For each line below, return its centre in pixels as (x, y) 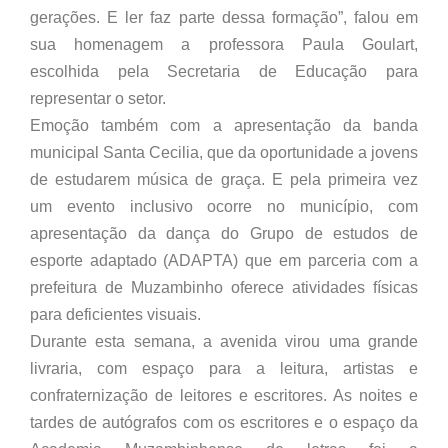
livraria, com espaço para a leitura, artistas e (224, 369)
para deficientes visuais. (115, 315)
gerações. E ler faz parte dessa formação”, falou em (224, 18)
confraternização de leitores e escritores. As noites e (224, 396)
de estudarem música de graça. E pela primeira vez (224, 180)
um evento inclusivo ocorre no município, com (224, 207)
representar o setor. (98, 99)
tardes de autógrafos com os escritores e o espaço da (224, 423)
